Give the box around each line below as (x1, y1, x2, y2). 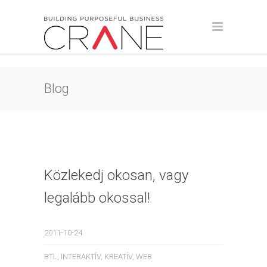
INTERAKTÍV (61, 252, 101, 261)
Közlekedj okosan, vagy (44, 167, 188, 184)
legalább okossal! (44, 190, 150, 206)
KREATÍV (104, 252, 132, 261)
